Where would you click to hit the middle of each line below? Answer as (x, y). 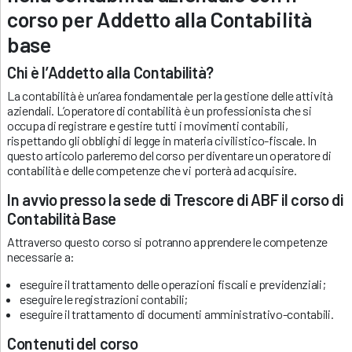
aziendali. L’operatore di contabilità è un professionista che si (159, 110)
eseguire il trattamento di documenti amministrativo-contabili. (177, 313)
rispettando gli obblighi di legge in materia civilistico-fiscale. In (162, 140)
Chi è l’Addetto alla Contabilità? (111, 72)
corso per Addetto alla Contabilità (159, 18)
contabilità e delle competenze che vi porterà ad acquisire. (152, 170)
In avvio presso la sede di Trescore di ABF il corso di (175, 199)
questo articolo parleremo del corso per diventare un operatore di (169, 155)
